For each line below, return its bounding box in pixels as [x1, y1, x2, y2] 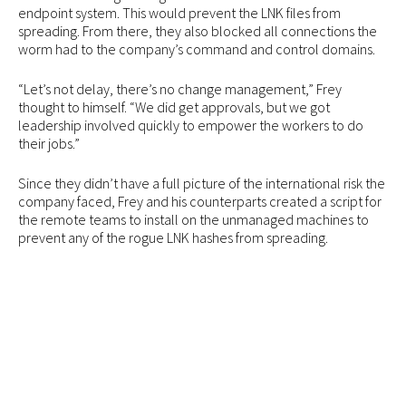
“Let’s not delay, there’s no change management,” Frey [18, 79, 342, 98]
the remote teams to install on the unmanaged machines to [18, 209, 369, 228]
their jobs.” [18, 133, 80, 152]
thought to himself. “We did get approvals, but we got [18, 97, 330, 116]
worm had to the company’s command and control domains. [18, 39, 375, 58]
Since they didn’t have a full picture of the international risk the [18, 173, 385, 192]
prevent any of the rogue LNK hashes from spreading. [18, 227, 328, 246]
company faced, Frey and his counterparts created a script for [18, 191, 382, 210]
